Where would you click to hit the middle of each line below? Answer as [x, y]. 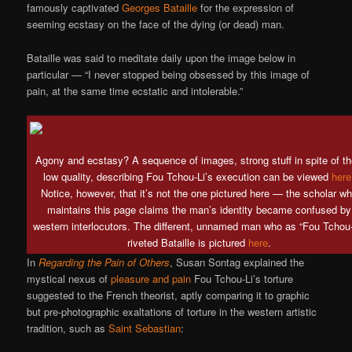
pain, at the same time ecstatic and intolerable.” [135, 90]
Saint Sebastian [145, 328]
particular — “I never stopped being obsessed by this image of [169, 74]
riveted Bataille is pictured [187, 242]
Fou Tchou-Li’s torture [242, 278]
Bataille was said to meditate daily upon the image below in [161, 57]
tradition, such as [68, 328]
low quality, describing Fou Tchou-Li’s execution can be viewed [188, 176]
